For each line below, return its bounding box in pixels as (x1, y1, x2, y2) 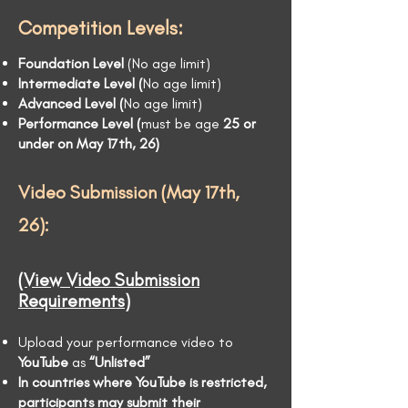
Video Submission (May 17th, (18, 181, 240, 203)
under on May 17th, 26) (18, 135, 159, 152)
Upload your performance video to (18, 333, 233, 351)
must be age (141, 115, 223, 132)
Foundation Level (18, 55, 127, 72)
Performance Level (18, 115, 137, 132)
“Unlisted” (89, 353, 150, 371)
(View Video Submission (18, 270, 199, 291)
